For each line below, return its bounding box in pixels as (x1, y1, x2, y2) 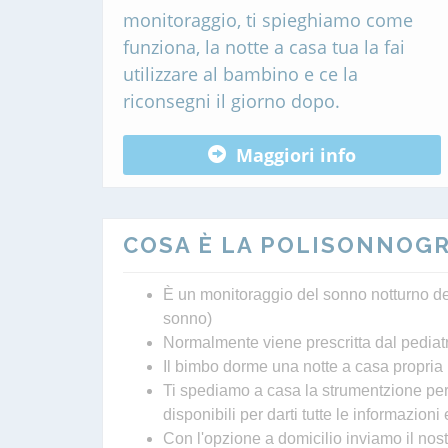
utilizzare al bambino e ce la (123, 62, 358, 86)
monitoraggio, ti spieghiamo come (123, 8, 413, 32)
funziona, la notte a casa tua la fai (123, 35, 405, 59)
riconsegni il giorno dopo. (123, 89, 340, 113)
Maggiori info (236, 142, 356, 167)
